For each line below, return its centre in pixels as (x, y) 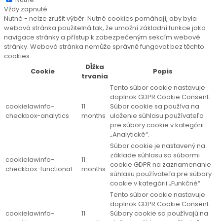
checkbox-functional (39, 169)
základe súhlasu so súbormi (155, 155)
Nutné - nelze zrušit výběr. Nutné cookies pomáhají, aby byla (100, 18)
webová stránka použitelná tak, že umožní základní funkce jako (105, 28)
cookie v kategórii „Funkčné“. (156, 183)
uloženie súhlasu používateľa (157, 116)
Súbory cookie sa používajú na (159, 213)
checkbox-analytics (37, 116)
